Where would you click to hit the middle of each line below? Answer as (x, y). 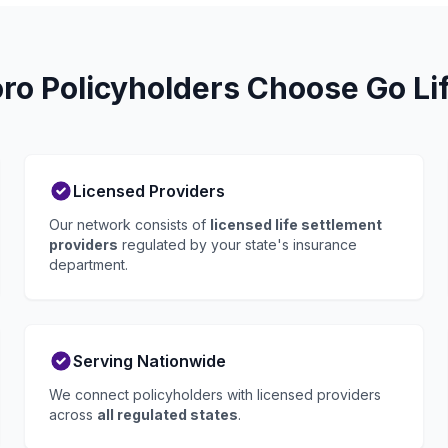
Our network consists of (129, 224)
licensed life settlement (296, 224)
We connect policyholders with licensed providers (215, 394)
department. (88, 264)
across (73, 414)
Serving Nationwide (149, 361)
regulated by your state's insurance (237, 244)
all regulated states (167, 414)
